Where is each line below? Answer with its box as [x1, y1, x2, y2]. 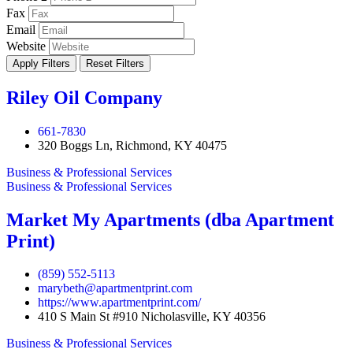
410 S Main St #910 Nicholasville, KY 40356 [38, 310, 266, 324]
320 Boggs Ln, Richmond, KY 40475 [38, 138, 227, 152]
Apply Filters [13, 57, 70, 69]
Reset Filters [86, 57, 144, 69]
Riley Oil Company [6, 87, 162, 108]
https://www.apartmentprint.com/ [38, 295, 201, 310]
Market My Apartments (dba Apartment [6, 209, 334, 230]
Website [6, 39, 46, 53]
